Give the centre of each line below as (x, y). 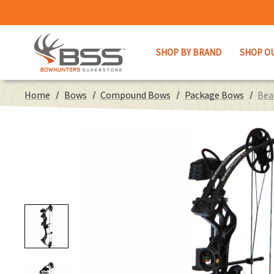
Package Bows (214, 95)
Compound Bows (136, 95)
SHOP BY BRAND (189, 52)
